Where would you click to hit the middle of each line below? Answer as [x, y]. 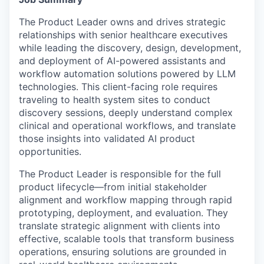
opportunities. [50, 151]
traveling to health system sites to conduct [115, 100]
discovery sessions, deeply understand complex [126, 113]
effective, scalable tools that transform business [126, 239]
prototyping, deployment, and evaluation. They [123, 213]
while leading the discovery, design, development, [130, 48]
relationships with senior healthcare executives [123, 35]
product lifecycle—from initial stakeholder [113, 187]
